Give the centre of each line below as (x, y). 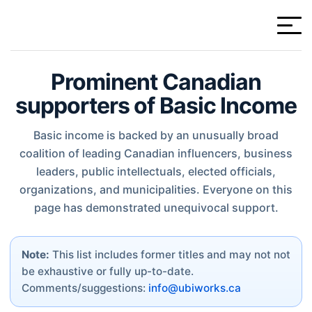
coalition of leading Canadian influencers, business (156, 153)
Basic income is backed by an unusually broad (156, 135)
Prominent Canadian (156, 82)
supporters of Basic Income (156, 106)
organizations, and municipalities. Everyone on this (156, 189)
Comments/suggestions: (85, 288)
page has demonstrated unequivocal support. (156, 208)
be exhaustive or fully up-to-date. (108, 271)
